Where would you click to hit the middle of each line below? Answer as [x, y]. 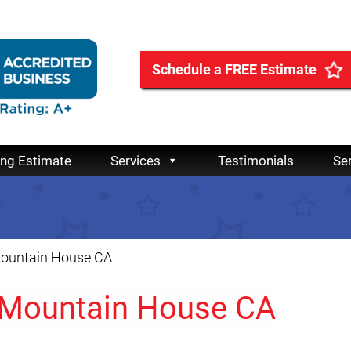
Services [136, 161]
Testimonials [256, 161]
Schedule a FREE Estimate [234, 69]
